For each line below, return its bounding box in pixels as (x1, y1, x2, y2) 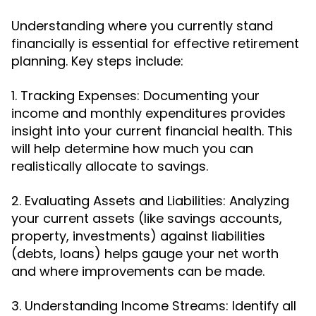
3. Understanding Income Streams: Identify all (11, 297, 296, 315)
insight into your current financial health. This (11, 122, 293, 140)
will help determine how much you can (11, 140, 253, 157)
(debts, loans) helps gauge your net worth (11, 245, 279, 262)
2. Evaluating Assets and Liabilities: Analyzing (11, 192, 289, 209)
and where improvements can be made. (11, 262, 265, 280)
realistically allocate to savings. (11, 157, 208, 175)
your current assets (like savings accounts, (11, 209, 282, 227)
